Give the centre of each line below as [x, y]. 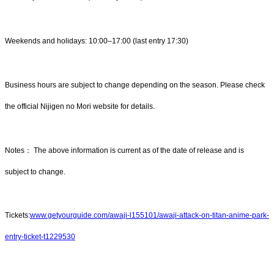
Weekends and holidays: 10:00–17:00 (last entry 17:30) [97, 41]
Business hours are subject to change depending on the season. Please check [135, 85]
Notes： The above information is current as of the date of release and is [124, 150]
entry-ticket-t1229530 [40, 237]
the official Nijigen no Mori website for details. [80, 106]
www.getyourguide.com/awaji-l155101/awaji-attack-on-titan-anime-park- [150, 216]
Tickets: [17, 216]
